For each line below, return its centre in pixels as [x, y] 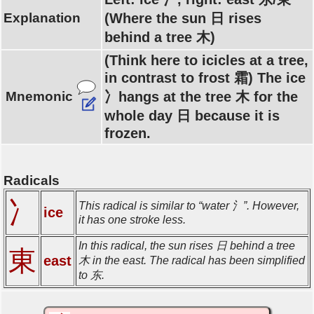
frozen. [128, 133]
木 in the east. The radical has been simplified [192, 260]
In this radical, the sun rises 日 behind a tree [187, 245]
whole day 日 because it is [192, 116]
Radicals [32, 180]
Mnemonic [39, 96]
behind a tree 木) [160, 37]
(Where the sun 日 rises [183, 18]
